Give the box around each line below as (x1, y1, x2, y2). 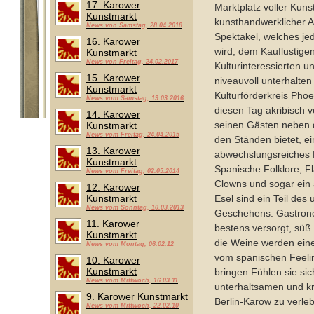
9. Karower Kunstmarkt (86, 291, 188, 302)
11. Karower (86, 218, 139, 229)
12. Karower (86, 182, 140, 193)
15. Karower (86, 72, 140, 83)
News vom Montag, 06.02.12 (86, 240, 174, 247)
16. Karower (86, 36, 140, 47)
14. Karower (86, 109, 140, 120)
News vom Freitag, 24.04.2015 (86, 131, 179, 138)
